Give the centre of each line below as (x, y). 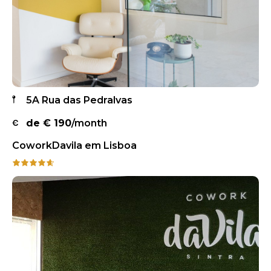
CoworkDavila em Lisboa (74, 145)
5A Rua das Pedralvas (79, 100)
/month (89, 123)
